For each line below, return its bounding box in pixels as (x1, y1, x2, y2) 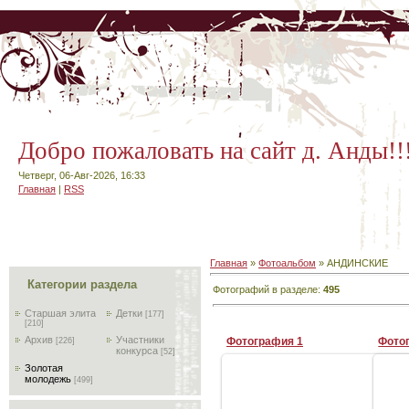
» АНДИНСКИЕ (316, 257, 388, 268)
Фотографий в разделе (213, 283, 318, 295)
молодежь (25, 373, 71, 384)
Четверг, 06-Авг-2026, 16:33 (18, 170, 145, 181)
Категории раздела (27, 278, 137, 291)
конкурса (116, 345, 158, 356)
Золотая (25, 362, 63, 373)
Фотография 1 (226, 334, 303, 348)
